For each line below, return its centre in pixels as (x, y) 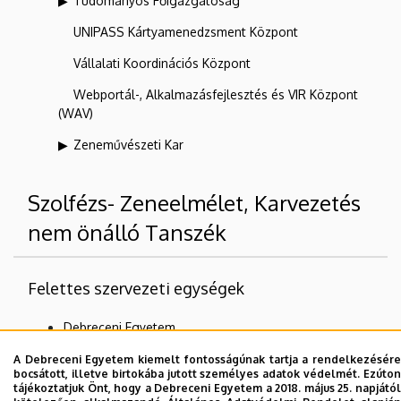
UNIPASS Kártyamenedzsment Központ (186, 32)
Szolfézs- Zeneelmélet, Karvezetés (194, 203)
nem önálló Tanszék (127, 233)
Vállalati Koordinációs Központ (162, 64)
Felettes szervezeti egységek (136, 289)
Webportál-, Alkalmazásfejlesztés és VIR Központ (216, 95)
